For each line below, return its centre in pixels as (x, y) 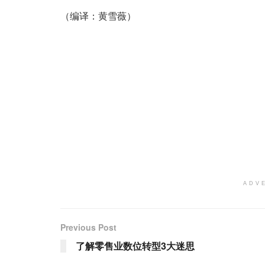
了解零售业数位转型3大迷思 (135, 246)
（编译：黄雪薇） (98, 16)
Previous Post (88, 227)
